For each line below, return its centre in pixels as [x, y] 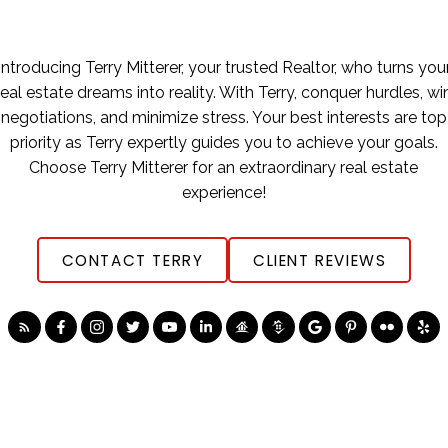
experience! [223, 193]
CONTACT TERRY [132, 260]
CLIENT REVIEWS [320, 260]
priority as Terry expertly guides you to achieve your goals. [223, 143]
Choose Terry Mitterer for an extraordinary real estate [224, 168]
